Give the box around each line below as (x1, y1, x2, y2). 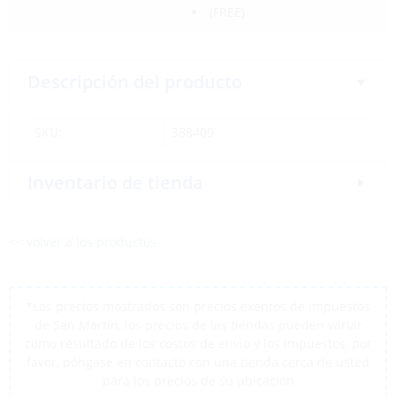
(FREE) (209, 4, 245, 20)
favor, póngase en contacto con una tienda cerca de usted (27, 354, 369, 370)
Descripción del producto (27, 70, 242, 94)
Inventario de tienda (27, 171, 203, 194)
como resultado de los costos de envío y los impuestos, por (24, 335, 372, 352)
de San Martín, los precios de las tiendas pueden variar (34, 316, 362, 333)
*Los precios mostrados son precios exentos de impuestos (26, 298, 370, 315)
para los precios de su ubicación (102, 372, 294, 389)
